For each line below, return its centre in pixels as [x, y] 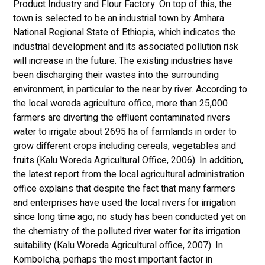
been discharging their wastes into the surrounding [116, 75]
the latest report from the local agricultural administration [128, 175]
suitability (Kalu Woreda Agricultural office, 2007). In [118, 246]
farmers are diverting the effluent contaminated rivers [121, 118]
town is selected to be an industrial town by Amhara [118, 19]
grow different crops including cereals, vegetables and [124, 146]
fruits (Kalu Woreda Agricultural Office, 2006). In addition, [128, 161]
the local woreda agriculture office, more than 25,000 [120, 104]
